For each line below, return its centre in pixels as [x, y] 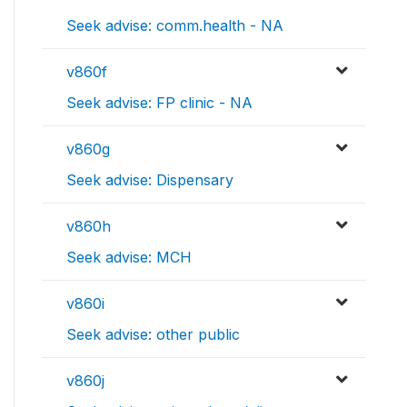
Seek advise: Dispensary [150, 180]
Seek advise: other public [153, 335]
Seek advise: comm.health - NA [175, 26]
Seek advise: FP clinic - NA [159, 103]
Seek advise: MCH [129, 258]
